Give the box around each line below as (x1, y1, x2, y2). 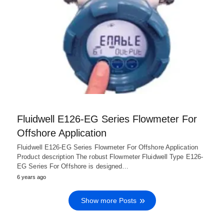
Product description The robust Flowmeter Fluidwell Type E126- (17, 152, 203, 160)
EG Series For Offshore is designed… (17, 162, 129, 170)
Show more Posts (80, 196, 136, 204)
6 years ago (17, 173, 46, 180)
